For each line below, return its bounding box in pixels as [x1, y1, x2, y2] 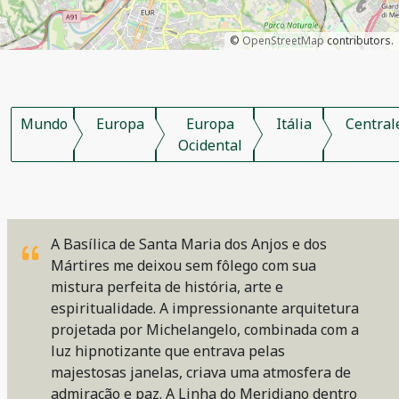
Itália [276, 114, 312, 134]
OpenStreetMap [242, 33, 324, 48]
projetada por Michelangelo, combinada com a [51, 320, 359, 339]
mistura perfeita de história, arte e [51, 277, 283, 297]
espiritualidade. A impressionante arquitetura [51, 298, 359, 318]
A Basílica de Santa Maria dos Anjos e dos [51, 234, 327, 254]
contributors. [324, 33, 394, 48]
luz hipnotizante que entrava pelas [51, 341, 285, 361]
